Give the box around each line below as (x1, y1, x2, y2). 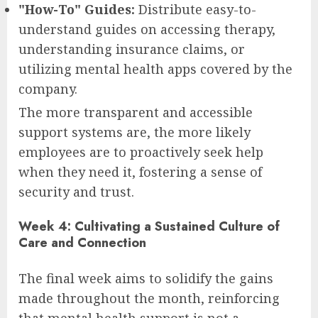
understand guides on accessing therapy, (18, 20, 275, 38)
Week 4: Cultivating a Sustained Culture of (18, 216, 280, 236)
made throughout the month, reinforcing (18, 289, 280, 307)
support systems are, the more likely (18, 123, 251, 141)
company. (18, 79, 77, 97)
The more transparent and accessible (18, 103, 253, 121)
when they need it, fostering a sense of (18, 163, 262, 180)
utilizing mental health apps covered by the (18, 60, 292, 77)
